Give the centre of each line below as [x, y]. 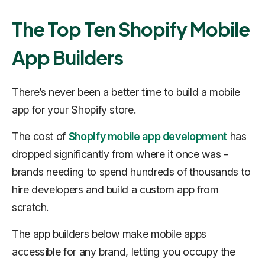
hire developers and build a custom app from [115, 190]
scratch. [30, 207]
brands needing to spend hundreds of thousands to [131, 172]
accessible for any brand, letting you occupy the [124, 252]
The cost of [40, 136]
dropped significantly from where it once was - [120, 154]
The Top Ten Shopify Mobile [131, 29]
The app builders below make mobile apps [109, 234]
